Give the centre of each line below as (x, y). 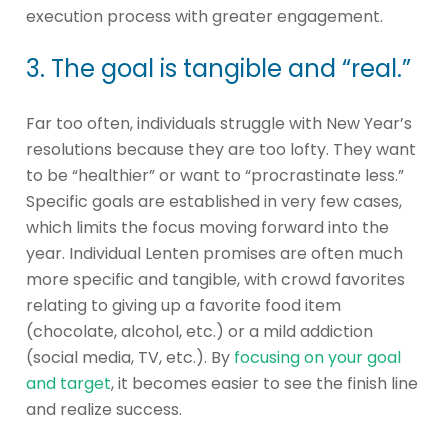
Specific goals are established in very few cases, (214, 202)
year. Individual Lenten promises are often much (214, 254)
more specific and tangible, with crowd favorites (215, 280)
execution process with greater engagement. (204, 17)
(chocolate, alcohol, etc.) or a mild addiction (199, 332)
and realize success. (104, 410)
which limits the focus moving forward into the (207, 228)
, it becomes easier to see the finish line (264, 384)
